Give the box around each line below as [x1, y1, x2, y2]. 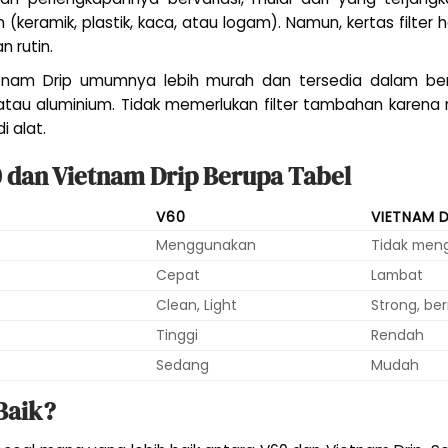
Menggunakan [156, 234, 257, 255]
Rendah [371, 324, 425, 345]
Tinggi [156, 324, 199, 345]
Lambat [371, 264, 424, 285]
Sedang [156, 354, 210, 375]
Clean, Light [156, 294, 238, 315]
